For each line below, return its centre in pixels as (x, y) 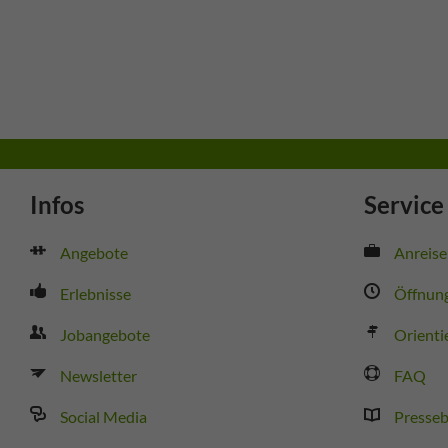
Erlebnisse (95, 293)
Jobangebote (105, 334)
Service (403, 204)
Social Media (103, 416)
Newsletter (98, 375)
